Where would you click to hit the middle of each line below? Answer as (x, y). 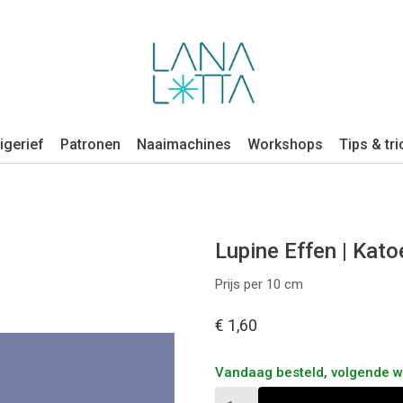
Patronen (90, 144)
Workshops (285, 144)
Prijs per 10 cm (259, 284)
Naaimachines (184, 144)
